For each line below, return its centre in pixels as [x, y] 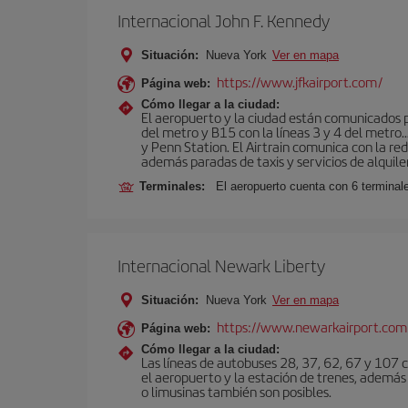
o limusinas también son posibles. [236, 391]
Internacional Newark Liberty [221, 265]
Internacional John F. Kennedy [224, 20]
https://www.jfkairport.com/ [300, 82]
